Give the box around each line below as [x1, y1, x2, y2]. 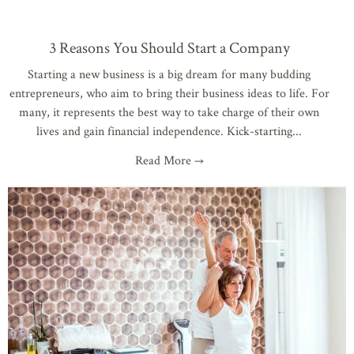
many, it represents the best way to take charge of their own [19, 104, 319, 121]
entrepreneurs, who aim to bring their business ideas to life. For [9, 85, 330, 102]
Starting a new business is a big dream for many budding [28, 66, 311, 83]
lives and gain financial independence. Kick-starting [36, 122, 292, 140]
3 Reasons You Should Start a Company [48, 37, 290, 58]
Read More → [134, 152, 204, 169]
